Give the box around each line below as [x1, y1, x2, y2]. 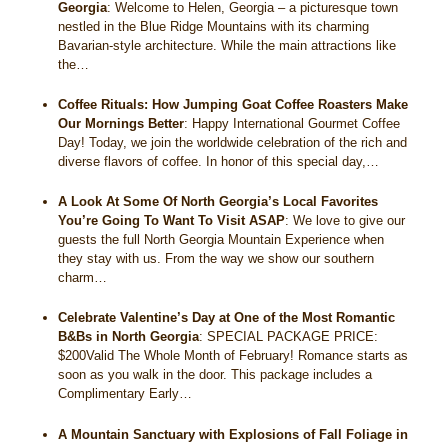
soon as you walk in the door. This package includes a [58, 367, 373, 383]
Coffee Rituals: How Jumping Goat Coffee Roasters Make [58, 97, 409, 113]
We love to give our [293, 213, 406, 229]
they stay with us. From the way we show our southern [58, 251, 375, 267]
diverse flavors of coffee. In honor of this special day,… [58, 154, 380, 170]
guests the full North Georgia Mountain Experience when [58, 232, 385, 248]
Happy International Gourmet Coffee [192, 116, 401, 132]
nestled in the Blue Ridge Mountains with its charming [58, 19, 370, 34]
